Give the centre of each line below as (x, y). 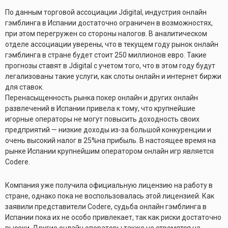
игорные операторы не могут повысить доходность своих (102, 119)
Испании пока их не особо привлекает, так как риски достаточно (113, 217)
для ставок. (24, 87)
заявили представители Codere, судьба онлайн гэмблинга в (106, 206)
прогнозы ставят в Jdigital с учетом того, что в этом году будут (110, 65)
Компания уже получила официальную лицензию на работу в (109, 185)
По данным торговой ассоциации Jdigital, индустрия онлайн (106, 12)
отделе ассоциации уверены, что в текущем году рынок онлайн (112, 44)
